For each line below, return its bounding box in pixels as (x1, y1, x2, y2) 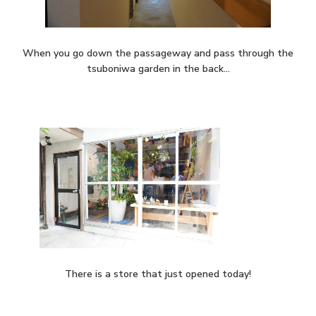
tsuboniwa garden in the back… (86, 62, 230, 76)
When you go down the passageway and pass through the (23, 47, 293, 61)
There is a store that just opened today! (65, 267, 251, 281)
